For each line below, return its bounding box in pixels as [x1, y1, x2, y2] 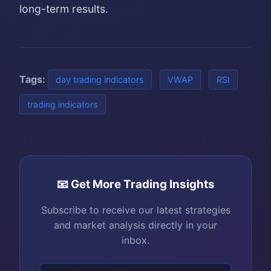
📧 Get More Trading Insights [56, 177, 215, 191]
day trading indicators [56, 74, 144, 85]
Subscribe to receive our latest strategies [41, 204, 230, 216]
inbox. [122, 234, 149, 246]
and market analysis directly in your [54, 219, 217, 231]
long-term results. [19, 2, 108, 15]
